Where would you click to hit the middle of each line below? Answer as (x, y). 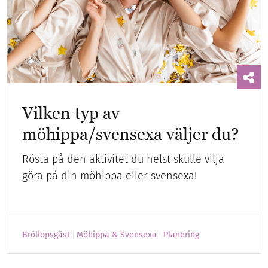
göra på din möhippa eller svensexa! (110, 176)
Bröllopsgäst (46, 234)
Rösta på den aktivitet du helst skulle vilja (124, 159)
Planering (182, 234)
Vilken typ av (71, 113)
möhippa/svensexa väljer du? (131, 134)
